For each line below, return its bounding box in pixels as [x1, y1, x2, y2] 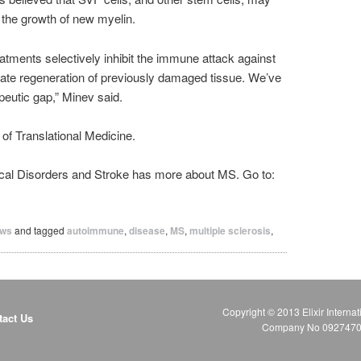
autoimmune [67, 222, 124, 238]
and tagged [12, 222, 67, 237]
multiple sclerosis [189, 222, 271, 238]
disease [129, 222, 165, 238]
